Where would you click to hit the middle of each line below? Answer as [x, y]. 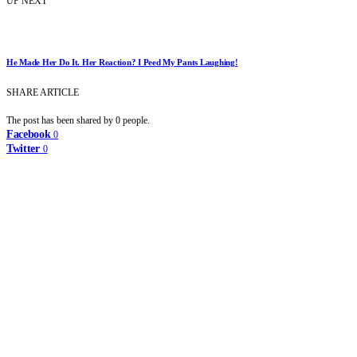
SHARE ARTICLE [43, 92]
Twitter [23, 148]
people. [136, 120]
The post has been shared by [61, 120]
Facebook [29, 134]
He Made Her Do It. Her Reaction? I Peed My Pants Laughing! [122, 62]
